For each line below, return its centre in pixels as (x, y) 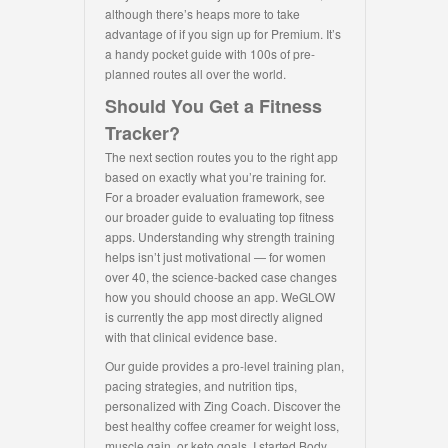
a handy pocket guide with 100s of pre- (210, 54)
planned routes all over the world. (195, 74)
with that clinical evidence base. (191, 337)
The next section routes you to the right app (221, 157)
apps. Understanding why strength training (220, 237)
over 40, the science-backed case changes (221, 277)
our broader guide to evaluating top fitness (219, 217)
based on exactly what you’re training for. (215, 177)
